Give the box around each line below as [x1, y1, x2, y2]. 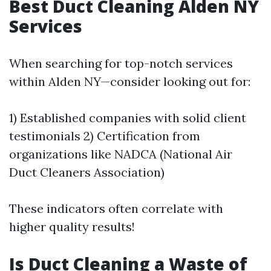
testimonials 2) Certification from [9, 128, 200, 143]
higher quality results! [9, 219, 135, 234]
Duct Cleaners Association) [9, 165, 165, 180]
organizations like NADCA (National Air [9, 146, 232, 162]
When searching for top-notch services [9, 56, 233, 71]
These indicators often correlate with [9, 201, 223, 216]
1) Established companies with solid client [9, 110, 246, 125]
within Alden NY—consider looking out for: [9, 74, 250, 89]
